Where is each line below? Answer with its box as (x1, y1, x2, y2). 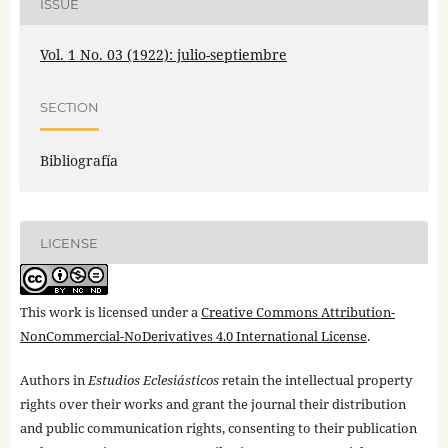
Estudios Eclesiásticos (87, 371, 219, 390)
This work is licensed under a (19, 303, 201, 322)
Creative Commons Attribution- (200, 303, 395, 322)
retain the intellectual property (218, 371, 412, 390)
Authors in (19, 371, 88, 390)
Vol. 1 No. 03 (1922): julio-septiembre (39, 45, 287, 65)
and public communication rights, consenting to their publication (19, 419, 417, 438)
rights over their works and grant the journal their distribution (19, 395, 406, 414)
